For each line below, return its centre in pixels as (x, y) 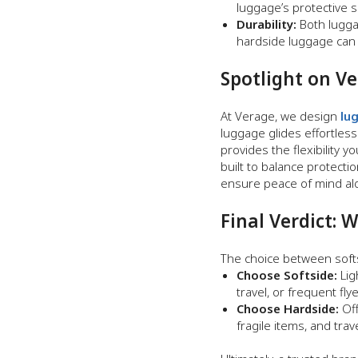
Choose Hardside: (288, 308)
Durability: (267, 24)
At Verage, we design (279, 116)
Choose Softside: (287, 275)
